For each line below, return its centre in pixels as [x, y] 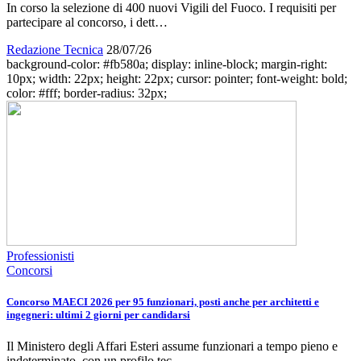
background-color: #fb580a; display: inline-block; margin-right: [167, 64]
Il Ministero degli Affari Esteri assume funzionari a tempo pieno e [172, 346]
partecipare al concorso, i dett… [87, 22]
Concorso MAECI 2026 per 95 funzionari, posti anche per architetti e [163, 301]
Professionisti [40, 255]
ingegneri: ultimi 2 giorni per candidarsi [98, 314]
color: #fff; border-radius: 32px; [87, 93]
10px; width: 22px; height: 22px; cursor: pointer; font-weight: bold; [177, 78]
